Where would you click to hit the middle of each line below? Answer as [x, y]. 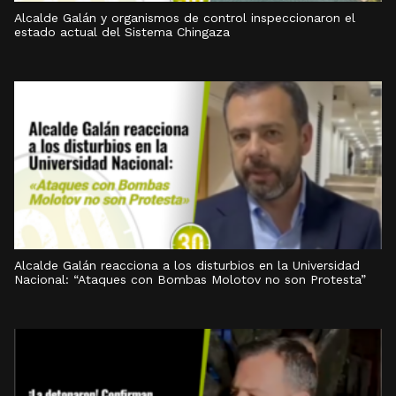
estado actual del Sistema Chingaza [122, 32]
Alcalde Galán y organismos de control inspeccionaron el [185, 18]
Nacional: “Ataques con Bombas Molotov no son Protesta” [190, 279]
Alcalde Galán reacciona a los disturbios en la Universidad [187, 265]
